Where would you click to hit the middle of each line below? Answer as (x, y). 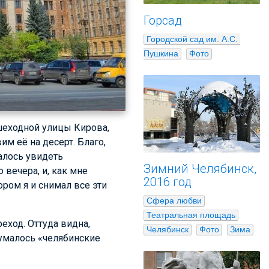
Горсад (163, 20)
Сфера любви (174, 200)
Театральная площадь (191, 215)
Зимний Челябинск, (200, 168)
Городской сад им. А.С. (192, 39)
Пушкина (161, 53)
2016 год (168, 182)
